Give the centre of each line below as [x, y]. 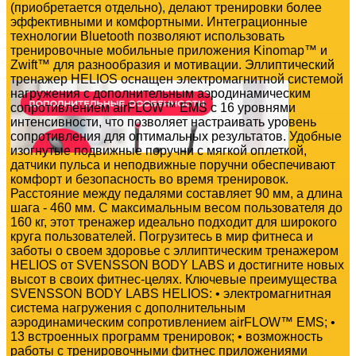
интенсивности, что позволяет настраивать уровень [163, 122]
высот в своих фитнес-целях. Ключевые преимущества [174, 279]
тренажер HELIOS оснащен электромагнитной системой [177, 79]
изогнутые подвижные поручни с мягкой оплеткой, [159, 150]
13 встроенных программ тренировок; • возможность [166, 336]
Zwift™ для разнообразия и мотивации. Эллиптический [172, 64]
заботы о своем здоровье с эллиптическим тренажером [174, 250]
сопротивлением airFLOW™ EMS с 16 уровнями [153, 107]
